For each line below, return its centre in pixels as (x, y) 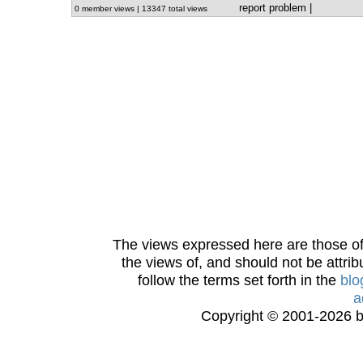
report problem (273, 8)
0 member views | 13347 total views (142, 9)
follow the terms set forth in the (239, 280)
